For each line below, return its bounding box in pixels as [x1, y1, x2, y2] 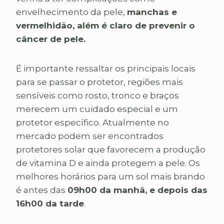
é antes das [16, 185, 67, 195]
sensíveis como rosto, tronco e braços [16, 90, 179, 101]
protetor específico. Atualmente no [16, 117, 169, 128]
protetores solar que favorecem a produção [16, 144, 205, 155]
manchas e [127, 7, 177, 17]
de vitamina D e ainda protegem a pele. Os [16, 158, 200, 168]
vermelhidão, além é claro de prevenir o [16, 20, 195, 31]
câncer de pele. [16, 34, 85, 44]
